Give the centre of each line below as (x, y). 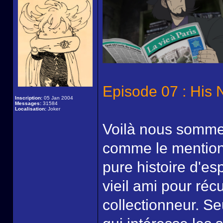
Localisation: (31, 109)
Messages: (28, 103)
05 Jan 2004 (58, 98)
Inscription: (29, 98)
